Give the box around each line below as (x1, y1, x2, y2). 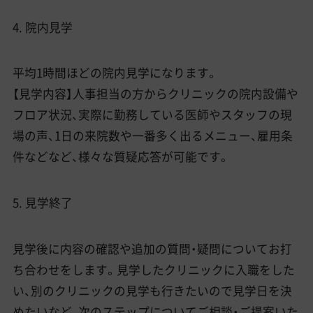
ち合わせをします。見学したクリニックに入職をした (12, 261, 295, 278)
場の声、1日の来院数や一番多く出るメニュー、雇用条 (12, 127, 293, 145)
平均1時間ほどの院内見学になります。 (12, 64, 218, 82)
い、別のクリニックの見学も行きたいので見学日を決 (12, 282, 292, 299)
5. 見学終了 (12, 194, 73, 212)
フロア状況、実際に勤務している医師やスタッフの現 (12, 106, 292, 124)
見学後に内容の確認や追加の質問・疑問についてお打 (12, 240, 292, 257)
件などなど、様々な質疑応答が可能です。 (12, 148, 230, 166)
